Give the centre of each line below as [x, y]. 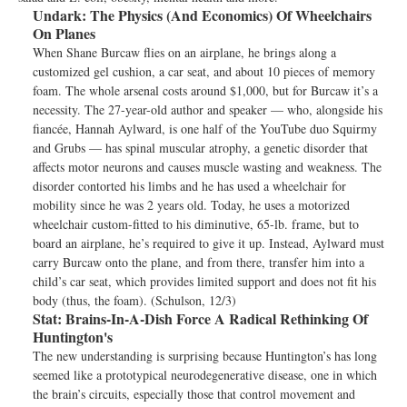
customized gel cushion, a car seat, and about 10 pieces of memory [204, 71]
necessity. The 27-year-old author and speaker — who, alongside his [208, 109]
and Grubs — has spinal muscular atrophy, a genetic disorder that [200, 148]
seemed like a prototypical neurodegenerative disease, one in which [205, 375]
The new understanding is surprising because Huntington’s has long [205, 356]
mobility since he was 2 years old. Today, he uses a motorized [191, 205]
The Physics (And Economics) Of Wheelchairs [229, 15]
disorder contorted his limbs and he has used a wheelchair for [189, 186]
